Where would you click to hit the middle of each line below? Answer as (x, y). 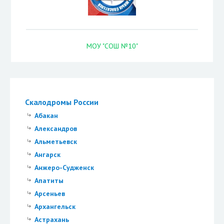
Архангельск (55, 206)
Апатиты (49, 181)
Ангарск (47, 155)
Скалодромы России (62, 102)
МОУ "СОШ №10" (112, 46)
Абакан (46, 116)
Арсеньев (49, 193)
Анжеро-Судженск (64, 168)
